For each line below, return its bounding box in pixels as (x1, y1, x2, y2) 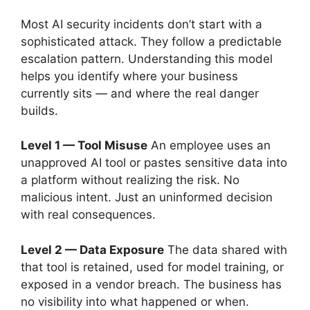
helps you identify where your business (21, 69, 238, 83)
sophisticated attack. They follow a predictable (21, 34, 282, 48)
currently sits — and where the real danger (21, 86, 259, 100)
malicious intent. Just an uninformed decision (21, 190, 273, 205)
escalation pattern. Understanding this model (21, 51, 273, 66)
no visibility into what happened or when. (21, 294, 249, 309)
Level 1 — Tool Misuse (21, 138, 147, 153)
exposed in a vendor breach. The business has (21, 277, 282, 291)
